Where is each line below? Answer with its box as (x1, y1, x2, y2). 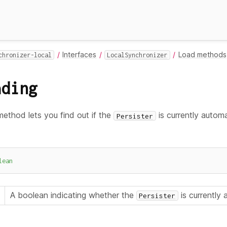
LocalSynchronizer (107, 51, 168, 59)
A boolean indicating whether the (10, 190, 136, 201)
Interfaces (62, 50, 97, 59)
